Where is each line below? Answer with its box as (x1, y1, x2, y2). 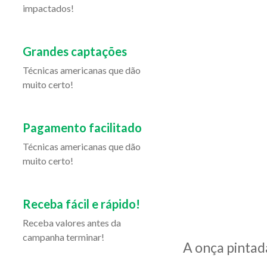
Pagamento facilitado (23, 120, 142, 135)
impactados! (23, 2, 74, 14)
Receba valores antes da (23, 217, 121, 228)
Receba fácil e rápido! (23, 197, 140, 211)
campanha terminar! (23, 231, 104, 243)
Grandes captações (23, 44, 127, 58)
